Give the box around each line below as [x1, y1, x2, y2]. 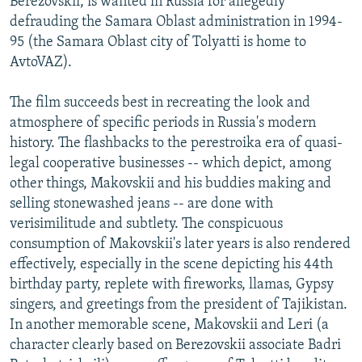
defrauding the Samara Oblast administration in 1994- [10, 14, 343, 30]
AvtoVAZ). [10, 54, 72, 70]
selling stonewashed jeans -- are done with [10, 196, 273, 212]
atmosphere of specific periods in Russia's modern [10, 115, 316, 131]
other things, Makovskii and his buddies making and [10, 175, 331, 192]
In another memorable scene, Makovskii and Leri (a [10, 317, 329, 333]
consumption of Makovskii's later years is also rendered [10, 236, 351, 252]
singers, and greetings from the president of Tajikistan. [10, 297, 347, 313]
